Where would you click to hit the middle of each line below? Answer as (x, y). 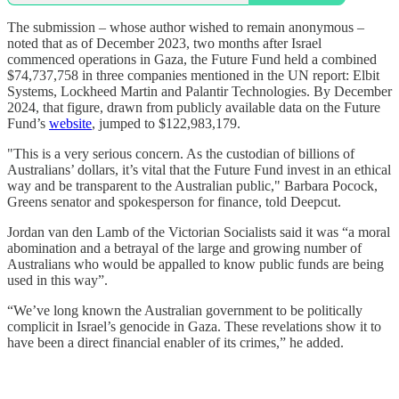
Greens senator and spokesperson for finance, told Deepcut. (174, 201)
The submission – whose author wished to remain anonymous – (186, 27)
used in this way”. (57, 280)
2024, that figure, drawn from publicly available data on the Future (194, 107)
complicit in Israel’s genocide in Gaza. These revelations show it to (194, 326)
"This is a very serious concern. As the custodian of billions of (181, 153)
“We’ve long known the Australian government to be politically (185, 310)
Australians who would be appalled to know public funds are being (195, 264)
